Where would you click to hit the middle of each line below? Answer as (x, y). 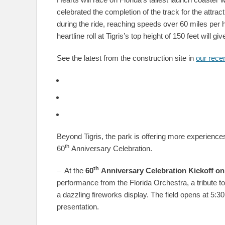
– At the (71, 171)
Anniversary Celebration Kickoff (156, 171)
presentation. (78, 207)
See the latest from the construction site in (126, 58)
